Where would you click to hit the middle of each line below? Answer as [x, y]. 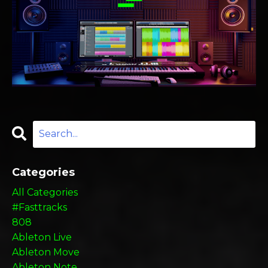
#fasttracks [39, 207]
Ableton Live [42, 237]
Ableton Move [46, 252]
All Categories [45, 192]
